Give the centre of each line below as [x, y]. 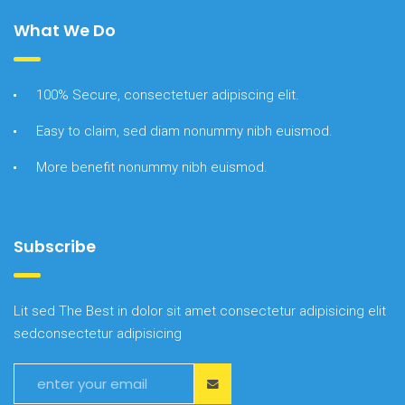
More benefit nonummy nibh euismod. [152, 167]
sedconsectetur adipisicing [98, 333]
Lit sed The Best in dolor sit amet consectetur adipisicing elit [200, 311]
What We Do [65, 30]
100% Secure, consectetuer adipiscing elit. [168, 94]
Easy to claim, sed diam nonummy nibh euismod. [184, 131]
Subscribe [55, 246]
